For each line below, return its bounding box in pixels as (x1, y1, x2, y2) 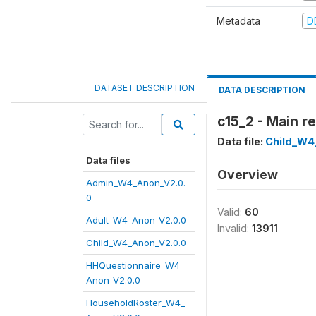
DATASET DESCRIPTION (95, 83, 195, 93)
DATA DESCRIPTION (219, 85, 305, 95)
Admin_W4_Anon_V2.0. (86, 177, 186, 188)
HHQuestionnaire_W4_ (86, 260, 184, 271)
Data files (86, 154, 130, 166)
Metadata (217, 14, 260, 27)
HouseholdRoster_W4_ (86, 297, 185, 308)
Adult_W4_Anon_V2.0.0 (86, 214, 186, 226)
